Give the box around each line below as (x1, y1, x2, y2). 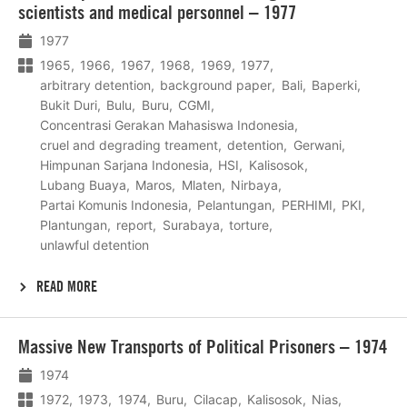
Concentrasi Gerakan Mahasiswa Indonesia (40, 116, 294, 133)
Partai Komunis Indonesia (40, 196, 188, 213)
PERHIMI (281, 196, 333, 213)
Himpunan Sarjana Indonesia (40, 156, 209, 173)
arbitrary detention (40, 76, 151, 93)
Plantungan (40, 216, 107, 233)
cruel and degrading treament (40, 136, 218, 153)
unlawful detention (40, 236, 149, 253)
